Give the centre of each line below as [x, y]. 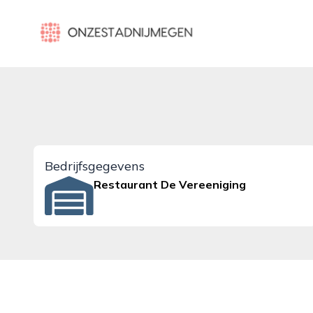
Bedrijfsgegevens [95, 166]
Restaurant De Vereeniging [170, 184]
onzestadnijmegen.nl [87, 24]
